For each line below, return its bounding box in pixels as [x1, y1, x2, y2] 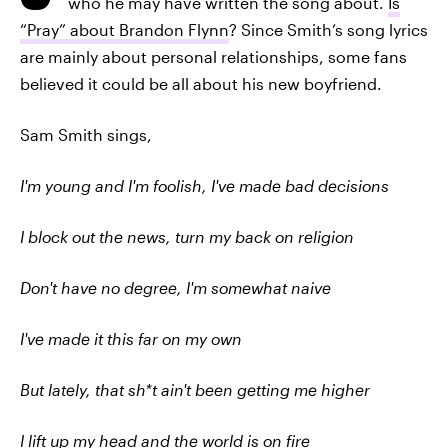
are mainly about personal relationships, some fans [20, 47, 407, 66]
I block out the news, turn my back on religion [20, 227, 354, 246]
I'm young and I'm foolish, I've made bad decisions [20, 176, 389, 195]
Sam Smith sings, [20, 125, 152, 144]
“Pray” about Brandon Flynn [20, 20, 229, 39]
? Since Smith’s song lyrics [229, 20, 428, 39]
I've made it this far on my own [20, 329, 242, 348]
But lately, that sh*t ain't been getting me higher [20, 380, 370, 399]
